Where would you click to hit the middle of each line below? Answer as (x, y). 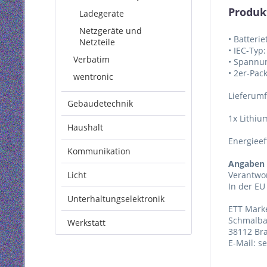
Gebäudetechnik (100, 103)
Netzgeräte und (111, 31)
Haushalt (85, 127)
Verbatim (91, 59)
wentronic (93, 77)
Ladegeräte (102, 13)
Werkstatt (86, 223)
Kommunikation (99, 151)
